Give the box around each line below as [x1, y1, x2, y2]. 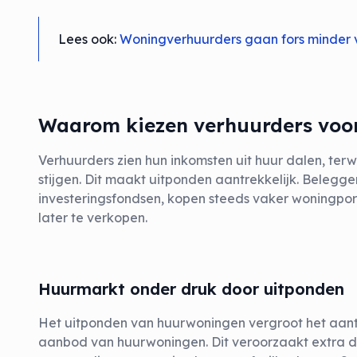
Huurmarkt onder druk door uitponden [38, 279, 344, 299]
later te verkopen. [38, 210, 147, 226]
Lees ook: [58, 31, 120, 47]
